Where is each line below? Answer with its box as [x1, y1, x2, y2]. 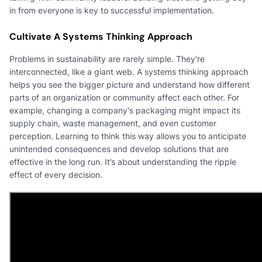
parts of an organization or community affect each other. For [9, 92, 239, 102]
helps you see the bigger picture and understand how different [9, 79, 250, 89]
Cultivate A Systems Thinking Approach [9, 30, 192, 43]
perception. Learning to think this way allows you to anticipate [9, 130, 246, 141]
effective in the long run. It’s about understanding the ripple [9, 156, 236, 167]
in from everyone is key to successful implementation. [9, 5, 214, 15]
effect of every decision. [9, 169, 102, 180]
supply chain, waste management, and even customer [9, 118, 216, 128]
